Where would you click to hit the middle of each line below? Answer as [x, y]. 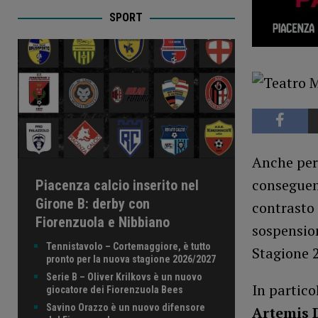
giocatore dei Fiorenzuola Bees [115, 289]
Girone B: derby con [93, 203]
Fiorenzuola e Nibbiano [103, 222]
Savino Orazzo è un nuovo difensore [126, 307]
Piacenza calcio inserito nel [117, 185]
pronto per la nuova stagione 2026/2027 [131, 259]
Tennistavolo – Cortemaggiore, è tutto [128, 246]
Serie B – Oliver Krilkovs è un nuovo [124, 276]
